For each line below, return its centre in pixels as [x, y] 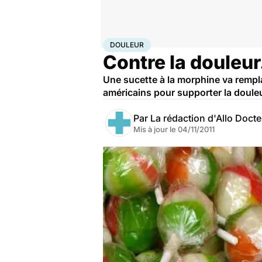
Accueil [115, 43]
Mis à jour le [156, 129]
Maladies [162, 43]
